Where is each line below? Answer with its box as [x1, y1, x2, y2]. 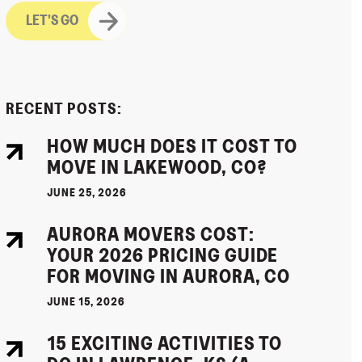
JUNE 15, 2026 [47, 297, 124, 309]
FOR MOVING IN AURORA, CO [47, 267, 291, 287]
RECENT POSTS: [6, 101, 122, 118]
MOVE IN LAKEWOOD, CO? [47, 158, 267, 178]
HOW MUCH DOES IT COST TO [47, 137, 298, 157]
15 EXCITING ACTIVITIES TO [47, 335, 283, 355]
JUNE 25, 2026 [47, 187, 126, 199]
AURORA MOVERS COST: [47, 225, 255, 245]
